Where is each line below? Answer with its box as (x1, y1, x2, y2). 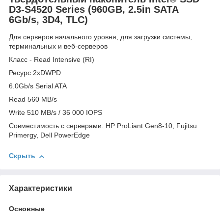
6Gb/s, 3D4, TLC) (9, 14, 88, 25)
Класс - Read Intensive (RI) (9, 55, 94, 64)
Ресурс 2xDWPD (9, 69, 61, 77)
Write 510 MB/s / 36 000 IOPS (9, 109, 102, 117)
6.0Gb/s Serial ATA (9, 82, 67, 90)
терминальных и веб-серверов (9, 42, 108, 51)
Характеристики (9, 184, 72, 192)
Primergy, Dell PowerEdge (9, 131, 90, 139)
